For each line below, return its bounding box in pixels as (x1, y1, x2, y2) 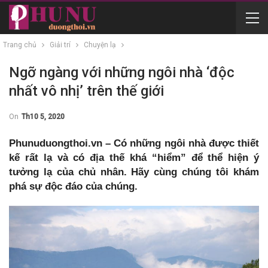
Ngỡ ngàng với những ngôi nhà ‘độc (9, 64, 234, 81)
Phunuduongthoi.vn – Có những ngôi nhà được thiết (9, 138, 259, 149)
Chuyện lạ (84, 41, 116, 49)
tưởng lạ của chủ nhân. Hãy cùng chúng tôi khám (9, 166, 259, 178)
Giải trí (50, 41, 71, 49)
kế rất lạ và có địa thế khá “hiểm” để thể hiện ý (9, 152, 259, 163)
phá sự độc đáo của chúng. (9, 181, 138, 192)
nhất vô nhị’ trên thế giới (9, 83, 164, 99)
